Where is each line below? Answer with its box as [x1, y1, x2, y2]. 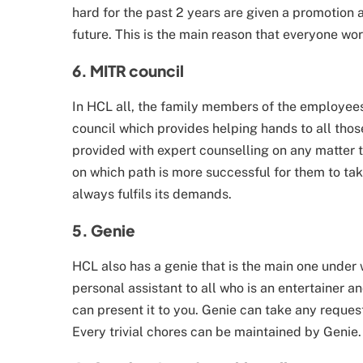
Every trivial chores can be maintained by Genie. [72, 324, 361, 340]
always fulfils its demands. [72, 186, 232, 203]
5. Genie [72, 220, 135, 241]
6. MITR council [72, 61, 184, 81]
